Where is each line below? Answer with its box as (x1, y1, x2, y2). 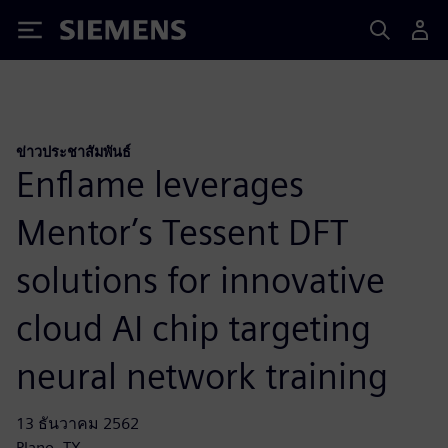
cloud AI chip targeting (16, 305, 371, 350)
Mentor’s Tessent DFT (16, 209, 349, 254)
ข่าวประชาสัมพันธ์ (16, 143, 131, 160)
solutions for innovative (16, 257, 385, 302)
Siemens (60, 23, 126, 44)
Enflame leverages (16, 161, 304, 206)
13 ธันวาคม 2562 (16, 413, 139, 433)
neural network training (16, 353, 388, 398)
